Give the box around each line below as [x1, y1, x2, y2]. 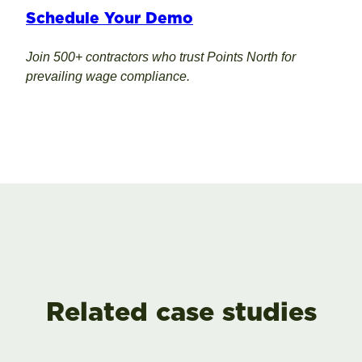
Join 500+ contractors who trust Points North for [26, 50, 296, 65]
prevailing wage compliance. [26, 69, 193, 84]
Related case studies [45, 296, 317, 328]
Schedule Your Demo [26, 8, 193, 27]
